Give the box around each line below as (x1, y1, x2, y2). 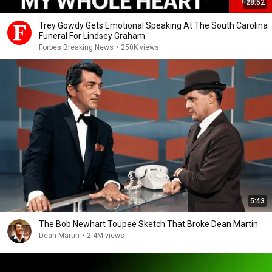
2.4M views (87, 231, 124, 240)
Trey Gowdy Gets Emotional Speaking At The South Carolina (39, 21, 268, 30)
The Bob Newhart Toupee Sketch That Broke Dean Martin (39, 219, 258, 229)
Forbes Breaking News (39, 43, 114, 52)
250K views (121, 43, 159, 52)
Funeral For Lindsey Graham (39, 31, 145, 41)
